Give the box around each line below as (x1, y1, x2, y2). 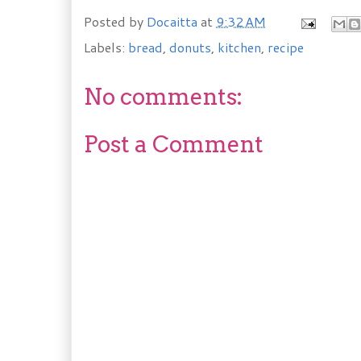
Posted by (84, 12, 147, 31)
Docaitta (147, 12, 197, 31)
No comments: (84, 83, 243, 110)
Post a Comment (84, 131, 263, 158)
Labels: (84, 38, 128, 56)
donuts (169, 38, 211, 56)
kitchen (218, 38, 261, 56)
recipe (268, 38, 304, 56)
